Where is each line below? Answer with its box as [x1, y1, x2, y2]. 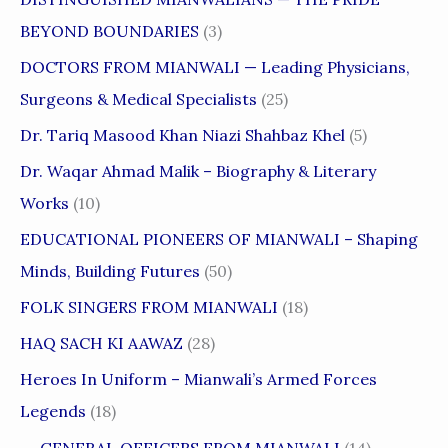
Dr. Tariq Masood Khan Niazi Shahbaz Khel [20, 125, 345, 146]
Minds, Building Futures [20, 261, 200, 282]
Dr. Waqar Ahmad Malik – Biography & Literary [20, 161, 376, 182]
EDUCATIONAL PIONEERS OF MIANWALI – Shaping [20, 229, 418, 250]
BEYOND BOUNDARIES [20, 21, 199, 42]
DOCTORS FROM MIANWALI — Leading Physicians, [20, 57, 410, 78]
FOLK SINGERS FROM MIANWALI [20, 297, 278, 318]
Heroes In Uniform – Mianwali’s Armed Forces [20, 369, 377, 390]
